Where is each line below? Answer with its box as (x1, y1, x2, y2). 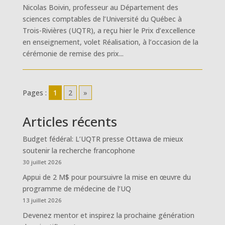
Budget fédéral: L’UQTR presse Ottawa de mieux (22, 134, 183, 144)
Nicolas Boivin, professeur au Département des (22, 3, 178, 12)
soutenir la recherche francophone (22, 146, 135, 155)
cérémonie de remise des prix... (22, 49, 124, 58)
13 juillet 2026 (22, 196, 62, 204)
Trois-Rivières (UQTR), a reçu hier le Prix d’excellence (22, 26, 195, 35)
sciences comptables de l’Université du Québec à (22, 14, 182, 24)
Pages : (22, 88, 47, 97)
